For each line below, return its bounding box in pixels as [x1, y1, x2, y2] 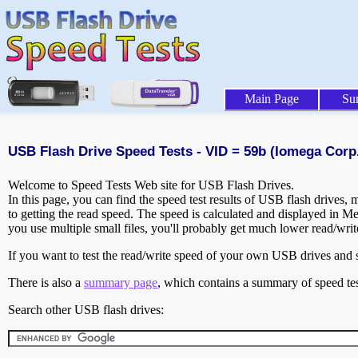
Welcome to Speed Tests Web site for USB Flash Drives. [8, 178, 294, 193]
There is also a [8, 276, 84, 290]
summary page [84, 276, 157, 290]
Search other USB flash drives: [8, 303, 164, 317]
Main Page [245, 92, 299, 105]
